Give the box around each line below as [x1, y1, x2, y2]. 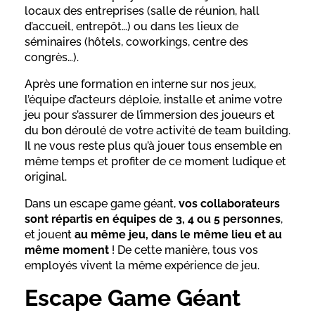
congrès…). [25, 50, 82, 64]
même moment [25, 243, 112, 257]
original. [25, 169, 67, 184]
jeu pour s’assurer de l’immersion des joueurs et [25, 108, 275, 122]
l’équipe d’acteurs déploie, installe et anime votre [25, 92, 282, 106]
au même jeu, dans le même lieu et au [75, 227, 282, 241]
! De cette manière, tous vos [112, 243, 258, 257]
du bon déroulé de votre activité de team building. [25, 123, 290, 137]
